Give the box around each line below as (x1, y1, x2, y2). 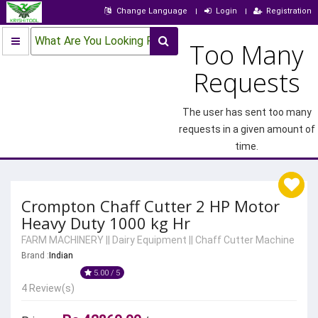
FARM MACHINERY (21, 234, 104, 246)
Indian (49, 251, 73, 261)
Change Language (116, 6, 187, 16)
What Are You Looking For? (35, 34, 168, 48)
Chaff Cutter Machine (195, 234, 295, 246)
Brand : (21, 251, 49, 261)
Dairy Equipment (112, 234, 187, 246)
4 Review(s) (21, 283, 75, 295)
